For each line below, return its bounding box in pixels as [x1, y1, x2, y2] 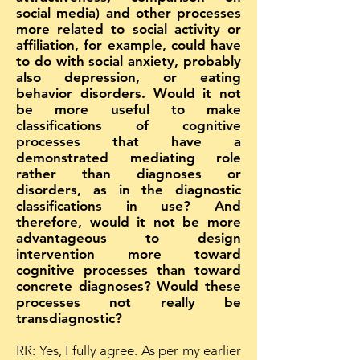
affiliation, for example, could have [16, 37, 241, 53]
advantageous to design [16, 230, 241, 246]
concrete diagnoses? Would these [16, 278, 241, 294]
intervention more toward [16, 246, 241, 262]
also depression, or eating [16, 69, 241, 85]
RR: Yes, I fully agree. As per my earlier [16, 342, 241, 358]
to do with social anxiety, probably [16, 53, 241, 69]
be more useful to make [16, 101, 241, 117]
